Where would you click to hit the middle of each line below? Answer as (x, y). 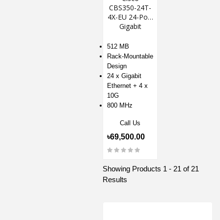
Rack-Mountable (130, 56)
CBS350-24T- (130, 8)
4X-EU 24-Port (130, 17)
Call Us (130, 123)
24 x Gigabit (124, 76)
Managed (130, 36)
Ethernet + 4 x (127, 86)
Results (115, 180)
